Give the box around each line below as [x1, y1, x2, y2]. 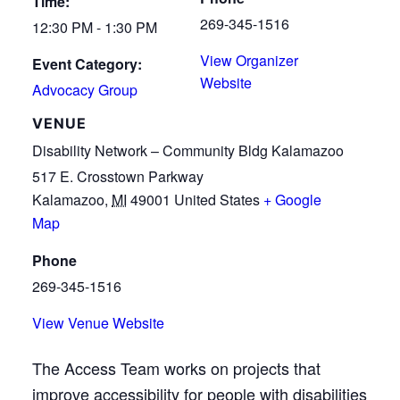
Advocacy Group [32, 79, 137, 100]
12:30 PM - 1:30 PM [32, 16, 157, 37]
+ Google [263, 188, 321, 210]
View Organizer [200, 49, 298, 71]
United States [174, 188, 260, 210]
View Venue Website [32, 312, 164, 333]
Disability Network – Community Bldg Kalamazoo [32, 139, 344, 161]
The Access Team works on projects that [32, 355, 321, 379]
